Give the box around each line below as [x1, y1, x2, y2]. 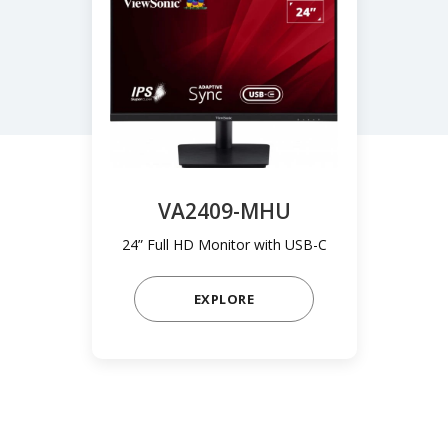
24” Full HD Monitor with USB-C [121, 235, 327, 255]
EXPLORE [193, 289, 255, 308]
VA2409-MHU [157, 197, 291, 226]
